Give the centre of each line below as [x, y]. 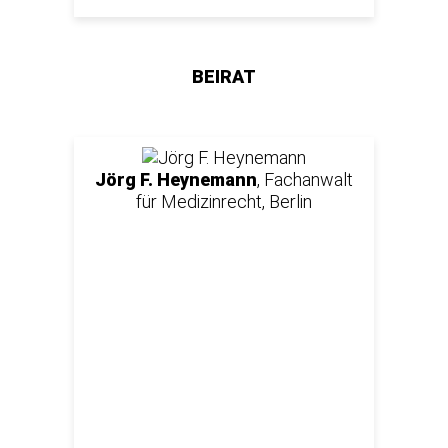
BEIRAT [224, 76]
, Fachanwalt [305, 179]
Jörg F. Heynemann [176, 179]
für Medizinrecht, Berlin [224, 201]
